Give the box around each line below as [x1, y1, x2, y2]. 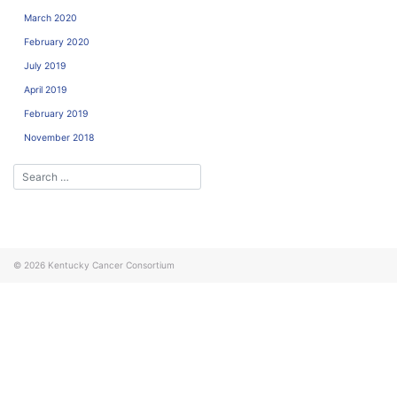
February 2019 [24, 107, 89, 120]
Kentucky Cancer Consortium [48, 260, 175, 271]
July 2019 [24, 59, 66, 72]
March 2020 [24, 12, 77, 24]
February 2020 [24, 35, 90, 48]
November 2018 [24, 131, 94, 144]
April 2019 [24, 83, 67, 96]
